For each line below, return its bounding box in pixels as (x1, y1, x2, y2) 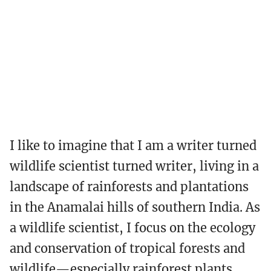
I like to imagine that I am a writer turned (10, 138, 256, 153)
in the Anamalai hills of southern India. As (10, 200, 260, 215)
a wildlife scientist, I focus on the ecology (10, 220, 255, 235)
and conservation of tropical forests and (10, 241, 245, 256)
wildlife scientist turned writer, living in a (10, 158, 259, 174)
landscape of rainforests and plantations (10, 179, 249, 194)
